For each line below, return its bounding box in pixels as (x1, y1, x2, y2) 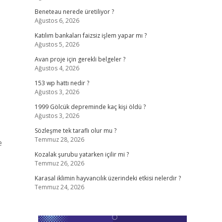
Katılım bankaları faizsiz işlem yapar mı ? (34, 31, 147, 40)
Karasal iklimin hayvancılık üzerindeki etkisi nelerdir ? (34, 174, 181, 182)
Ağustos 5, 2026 (34, 40, 79, 49)
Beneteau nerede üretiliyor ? (34, 7, 114, 16)
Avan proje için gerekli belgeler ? (34, 55, 125, 63)
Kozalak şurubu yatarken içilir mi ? (34, 150, 129, 159)
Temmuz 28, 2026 (34, 135, 84, 144)
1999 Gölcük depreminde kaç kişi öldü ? (34, 103, 146, 111)
